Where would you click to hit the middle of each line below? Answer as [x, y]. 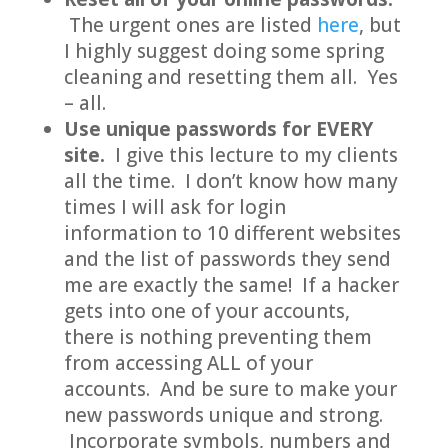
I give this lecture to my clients [251, 155]
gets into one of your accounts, [206, 311]
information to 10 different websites [232, 233]
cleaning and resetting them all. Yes [230, 77]
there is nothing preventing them [217, 337]
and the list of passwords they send [227, 259]
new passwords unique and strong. [223, 415]
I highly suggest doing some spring [223, 51]
